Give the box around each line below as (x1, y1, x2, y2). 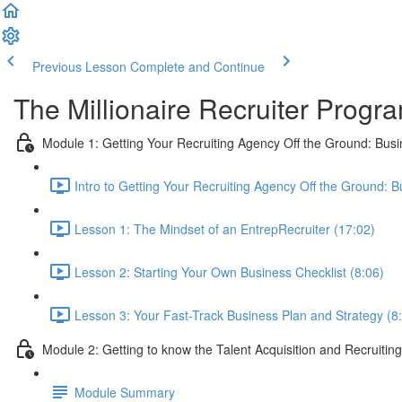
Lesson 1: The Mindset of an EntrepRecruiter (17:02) (74, 219, 375, 238)
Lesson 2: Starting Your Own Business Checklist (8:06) (74, 262, 384, 281)
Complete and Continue (130, 57, 265, 75)
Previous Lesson (32, 57, 127, 75)
